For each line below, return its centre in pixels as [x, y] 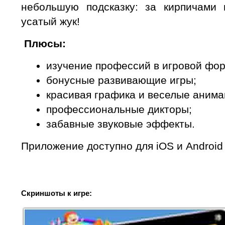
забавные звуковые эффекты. [121, 124]
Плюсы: [43, 43]
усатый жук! [50, 21]
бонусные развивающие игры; [121, 80]
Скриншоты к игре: [57, 193]
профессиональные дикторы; [119, 109]
